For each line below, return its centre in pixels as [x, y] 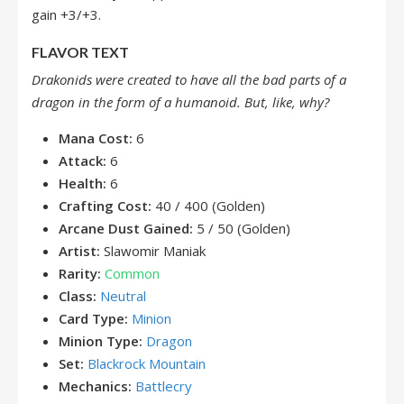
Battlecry [164, 386]
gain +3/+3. [66, 14]
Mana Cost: [96, 138]
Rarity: [80, 273]
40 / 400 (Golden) [208, 206]
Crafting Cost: [105, 206]
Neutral [123, 296]
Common [132, 273]
